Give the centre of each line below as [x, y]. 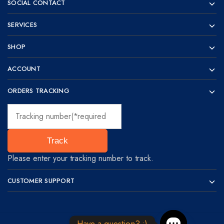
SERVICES [22, 25]
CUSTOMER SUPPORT [41, 181]
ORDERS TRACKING [38, 91]
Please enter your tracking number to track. [80, 158]
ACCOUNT [24, 69]
